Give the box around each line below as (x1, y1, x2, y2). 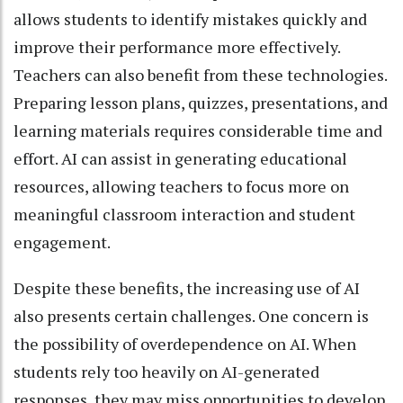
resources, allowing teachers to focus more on (13, 175, 349, 197)
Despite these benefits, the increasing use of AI (13, 276, 360, 299)
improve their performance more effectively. (13, 35, 340, 58)
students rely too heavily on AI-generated (13, 360, 319, 382)
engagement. (13, 230, 111, 253)
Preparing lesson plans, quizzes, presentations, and (13, 91, 388, 113)
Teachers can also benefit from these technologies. (13, 63, 387, 85)
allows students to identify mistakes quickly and (13, 7, 367, 30)
